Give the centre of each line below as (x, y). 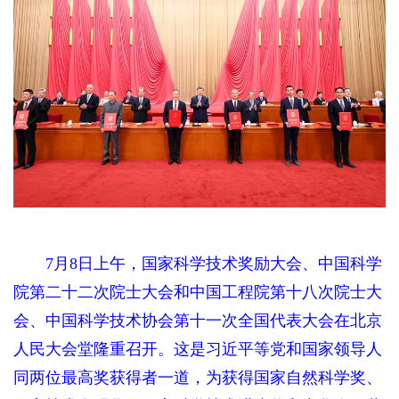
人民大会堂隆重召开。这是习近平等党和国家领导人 (197, 350)
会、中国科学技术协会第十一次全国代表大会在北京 (197, 321)
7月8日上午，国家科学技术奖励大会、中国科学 (197, 264)
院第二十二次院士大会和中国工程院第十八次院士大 (197, 293)
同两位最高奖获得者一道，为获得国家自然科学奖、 (197, 378)
